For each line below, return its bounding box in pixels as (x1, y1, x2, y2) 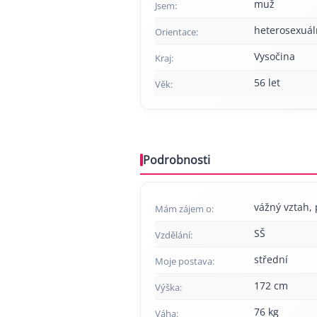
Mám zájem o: (155, 202, 214, 215)
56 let (254, 75, 280, 89)
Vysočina (254, 49, 295, 63)
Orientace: (155, 25, 198, 38)
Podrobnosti (143, 151, 210, 168)
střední (254, 252, 288, 266)
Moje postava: (155, 254, 214, 267)
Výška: (155, 280, 182, 294)
